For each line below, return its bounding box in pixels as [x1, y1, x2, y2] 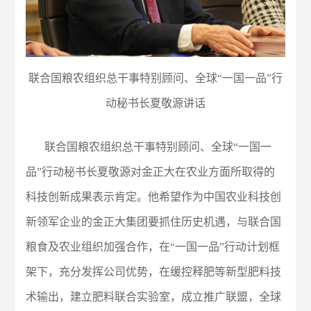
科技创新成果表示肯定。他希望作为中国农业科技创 [26, 190, 282, 203]
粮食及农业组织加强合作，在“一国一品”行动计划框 [26, 240, 280, 253]
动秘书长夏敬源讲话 [106, 96, 205, 109]
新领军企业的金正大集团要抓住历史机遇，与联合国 [26, 215, 282, 228]
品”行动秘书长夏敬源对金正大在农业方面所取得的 [26, 165, 276, 178]
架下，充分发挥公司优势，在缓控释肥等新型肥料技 [26, 265, 282, 278]
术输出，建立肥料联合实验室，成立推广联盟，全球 [26, 290, 282, 303]
